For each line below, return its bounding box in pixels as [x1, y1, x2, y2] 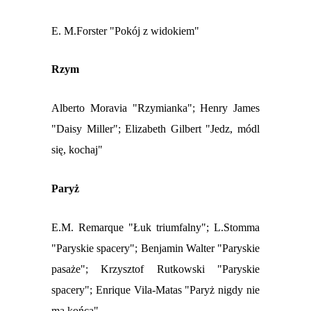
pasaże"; [51, 263, 101, 276]
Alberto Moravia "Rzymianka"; [51, 102, 201, 115]
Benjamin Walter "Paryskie [140, 242, 260, 255]
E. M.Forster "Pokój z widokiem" [51, 25, 199, 37]
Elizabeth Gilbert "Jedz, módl [125, 123, 260, 135]
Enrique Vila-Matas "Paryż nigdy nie [95, 284, 260, 296]
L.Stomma [214, 221, 260, 234]
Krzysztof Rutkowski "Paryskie [101, 263, 260, 276]
